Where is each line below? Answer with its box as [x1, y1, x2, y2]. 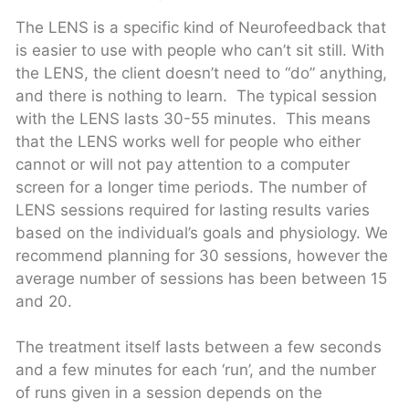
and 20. [16, 291, 77, 310]
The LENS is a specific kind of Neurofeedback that [16, 17, 386, 37]
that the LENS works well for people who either [16, 131, 361, 151]
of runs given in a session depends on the [16, 383, 322, 402]
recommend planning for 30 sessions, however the [16, 246, 388, 265]
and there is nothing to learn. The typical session [16, 86, 377, 105]
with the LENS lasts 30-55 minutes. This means [16, 109, 371, 128]
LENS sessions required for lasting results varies [16, 200, 370, 219]
